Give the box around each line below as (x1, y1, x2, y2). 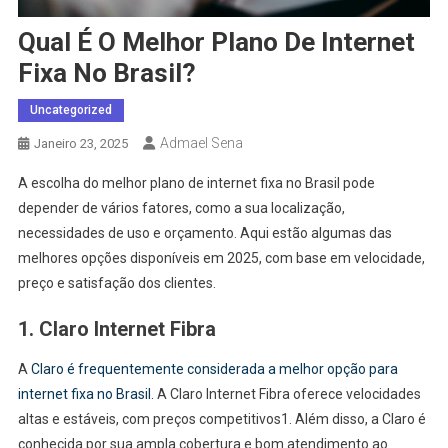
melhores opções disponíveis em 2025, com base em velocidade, (17, 250, 425, 267)
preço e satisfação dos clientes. (17, 275, 216, 292)
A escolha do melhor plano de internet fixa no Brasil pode (17, 175, 375, 192)
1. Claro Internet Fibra (17, 317, 216, 342)
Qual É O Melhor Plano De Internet (17, 27, 415, 58)
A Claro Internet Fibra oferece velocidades (153, 386, 421, 403)
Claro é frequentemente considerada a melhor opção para (27, 361, 398, 378)
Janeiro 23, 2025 (33, 136, 128, 152)
